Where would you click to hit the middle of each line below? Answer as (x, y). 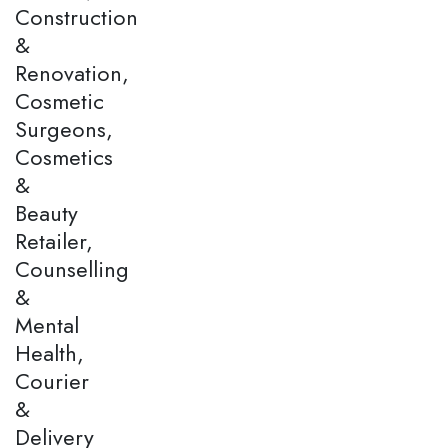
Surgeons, (64, 128)
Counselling (72, 268)
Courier (52, 380)
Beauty (46, 212)
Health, (49, 352)
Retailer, (54, 240)
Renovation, (72, 72)
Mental (47, 324)
